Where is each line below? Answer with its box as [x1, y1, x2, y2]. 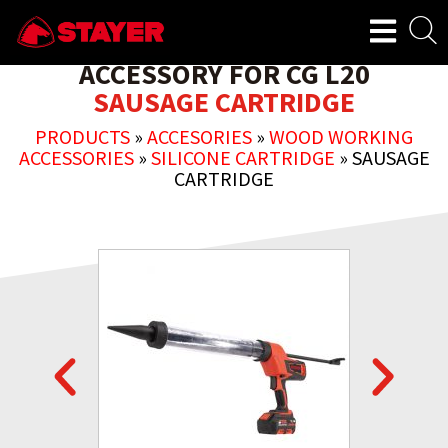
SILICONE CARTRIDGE [150, 145, 335, 170]
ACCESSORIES [18, 145, 134, 170]
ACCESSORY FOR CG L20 [78, 56, 370, 92]
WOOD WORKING [269, 124, 413, 149]
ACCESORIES [147, 124, 252, 149]
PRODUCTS [35, 124, 130, 149]
